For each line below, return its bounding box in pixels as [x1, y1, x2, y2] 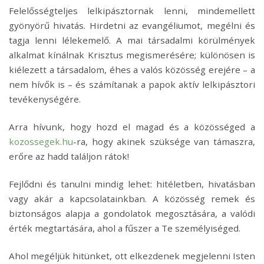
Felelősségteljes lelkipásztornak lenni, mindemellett [9, 5, 255, 17]
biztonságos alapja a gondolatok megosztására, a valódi [9, 207, 255, 220]
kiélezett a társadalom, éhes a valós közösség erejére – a [9, 64, 255, 76]
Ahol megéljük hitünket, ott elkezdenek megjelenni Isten [9, 250, 255, 262]
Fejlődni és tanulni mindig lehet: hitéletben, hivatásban [9, 178, 255, 190]
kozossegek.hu [9, 136, 73, 148]
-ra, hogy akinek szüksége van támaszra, [73, 136, 255, 148]
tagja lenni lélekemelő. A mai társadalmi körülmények [9, 34, 255, 47]
